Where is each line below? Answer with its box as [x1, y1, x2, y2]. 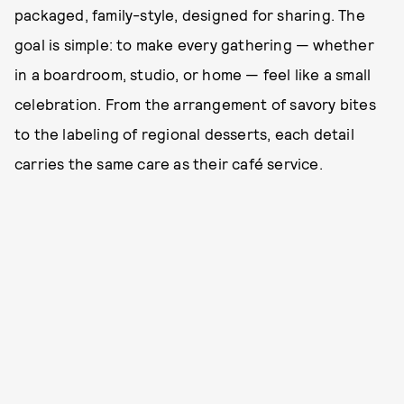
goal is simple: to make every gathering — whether [14, 34, 374, 53]
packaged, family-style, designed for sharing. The [14, 5, 365, 23]
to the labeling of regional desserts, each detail [14, 124, 354, 142]
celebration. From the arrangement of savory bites [14, 94, 376, 113]
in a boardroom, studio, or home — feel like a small [14, 64, 372, 83]
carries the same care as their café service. [14, 153, 323, 172]
